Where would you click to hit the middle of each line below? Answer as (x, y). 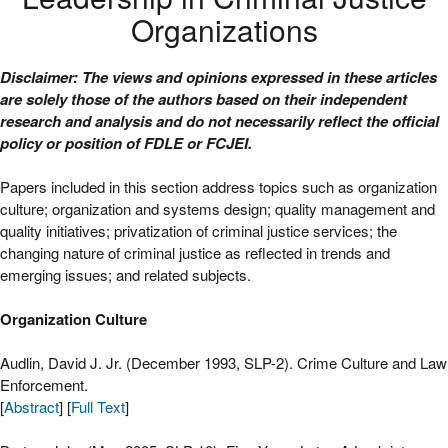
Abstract (31, 407)
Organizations (224, 30)
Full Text (98, 407)
